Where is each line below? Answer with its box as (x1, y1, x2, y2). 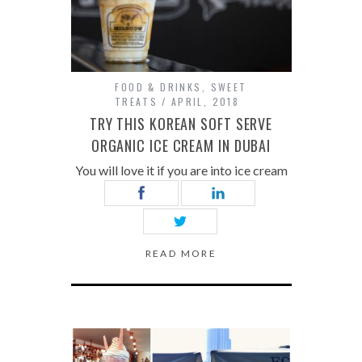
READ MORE (145, 247, 217, 259)
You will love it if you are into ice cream (74, 162, 288, 178)
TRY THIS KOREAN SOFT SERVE (89, 113, 273, 134)
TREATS (114, 95, 158, 108)
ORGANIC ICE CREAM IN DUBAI (90, 135, 271, 156)
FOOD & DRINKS (115, 80, 202, 94)
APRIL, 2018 (170, 95, 240, 108)
